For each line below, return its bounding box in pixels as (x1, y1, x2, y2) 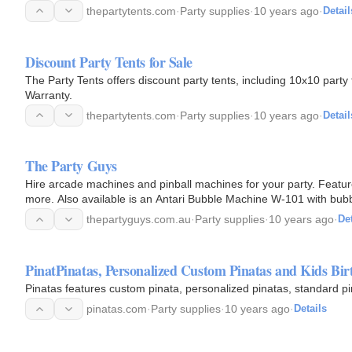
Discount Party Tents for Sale (25, 51, 192, 72)
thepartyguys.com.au (86, 213, 191, 226)
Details (294, 302, 327, 314)
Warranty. (25, 88, 72, 101)
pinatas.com (86, 302, 147, 315)
